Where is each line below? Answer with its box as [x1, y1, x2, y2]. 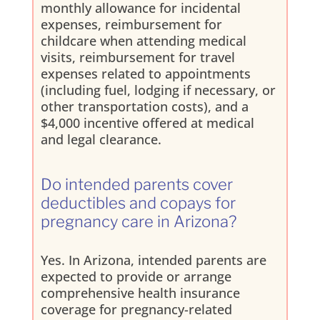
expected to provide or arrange [40, 267, 231, 285]
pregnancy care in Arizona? [40, 211, 236, 231]
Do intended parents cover [40, 174, 233, 194]
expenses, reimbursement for [40, 15, 222, 33]
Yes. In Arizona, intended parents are [40, 251, 266, 269]
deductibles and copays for [40, 193, 236, 212]
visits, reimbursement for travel [40, 48, 235, 66]
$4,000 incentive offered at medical [40, 114, 254, 131]
